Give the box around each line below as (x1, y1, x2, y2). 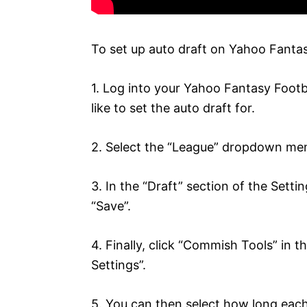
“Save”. (91, 198, 131, 213)
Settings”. (91, 257, 146, 272)
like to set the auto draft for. (91, 100, 255, 115)
